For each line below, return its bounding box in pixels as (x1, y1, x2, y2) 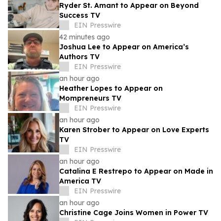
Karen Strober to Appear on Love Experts (59, 125, 209, 135)
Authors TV (59, 52, 100, 62)
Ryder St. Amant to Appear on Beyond (59, 1, 199, 10)
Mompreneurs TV (59, 94, 121, 103)
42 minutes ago (59, 33, 110, 42)
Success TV (59, 11, 100, 20)
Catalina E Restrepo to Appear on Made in (59, 167, 213, 176)
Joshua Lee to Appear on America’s (59, 42, 189, 52)
